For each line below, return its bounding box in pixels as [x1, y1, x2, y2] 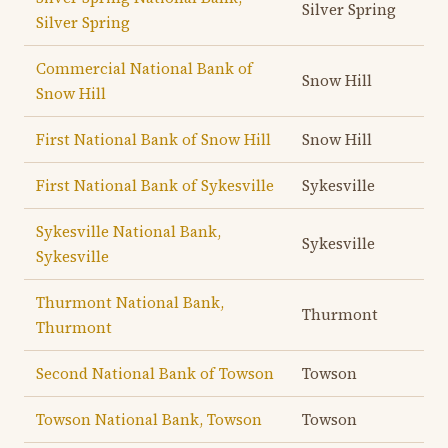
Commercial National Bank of [36, 58, 253, 79]
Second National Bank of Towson [36, 363, 274, 384]
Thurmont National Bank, [36, 292, 224, 313]
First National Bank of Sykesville [36, 175, 274, 196]
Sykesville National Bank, [36, 221, 221, 242]
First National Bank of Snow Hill [36, 129, 271, 150]
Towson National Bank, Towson [36, 409, 262, 430]
